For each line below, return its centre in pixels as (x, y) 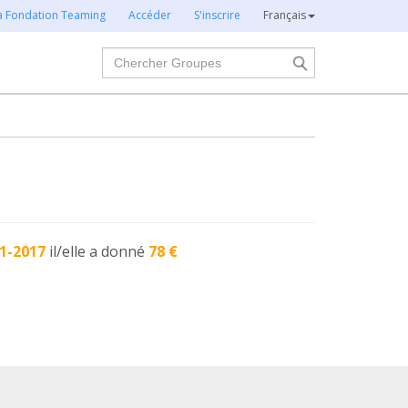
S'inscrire (217, 15)
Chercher (134, 56)
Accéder (150, 15)
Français (285, 15)
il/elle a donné (99, 251)
